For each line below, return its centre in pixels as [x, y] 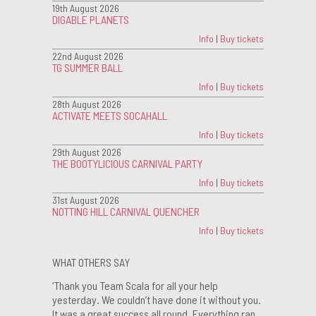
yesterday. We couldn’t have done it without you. [157, 299]
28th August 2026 [87, 104]
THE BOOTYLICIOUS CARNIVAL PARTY [127, 163]
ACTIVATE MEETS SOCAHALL [110, 115]
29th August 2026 [87, 152]
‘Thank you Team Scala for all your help [135, 285]
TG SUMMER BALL [87, 67]
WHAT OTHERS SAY [91, 262]
